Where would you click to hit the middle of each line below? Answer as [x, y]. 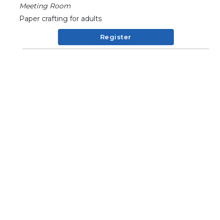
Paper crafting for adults [60, 19]
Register [116, 37]
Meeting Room [45, 6]
